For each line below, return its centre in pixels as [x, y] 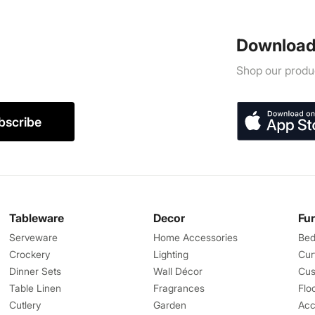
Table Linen [35, 288]
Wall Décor [178, 271]
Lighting [171, 254]
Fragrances [179, 288]
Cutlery [25, 305]
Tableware [36, 218]
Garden [170, 305]
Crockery [29, 254]
